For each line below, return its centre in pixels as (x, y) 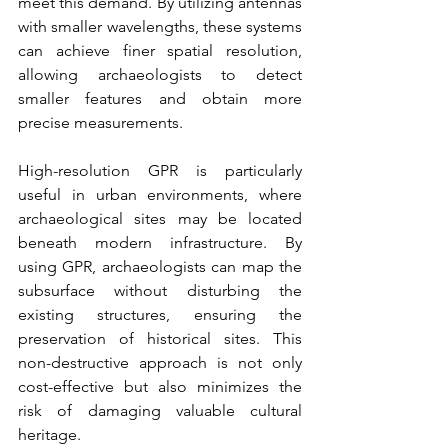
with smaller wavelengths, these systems (160, 26)
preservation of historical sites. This (160, 338)
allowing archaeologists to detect (160, 74)
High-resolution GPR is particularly (160, 170)
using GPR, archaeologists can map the (160, 266)
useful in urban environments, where (160, 194)
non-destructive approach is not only (160, 362)
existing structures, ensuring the (160, 314)
